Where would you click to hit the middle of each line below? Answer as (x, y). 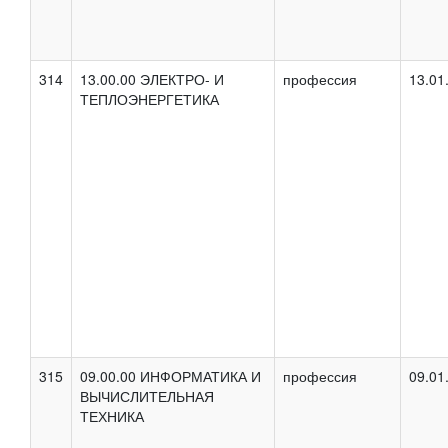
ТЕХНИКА (112, 415)
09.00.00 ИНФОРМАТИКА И (170, 375)
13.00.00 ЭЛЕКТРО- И (152, 78)
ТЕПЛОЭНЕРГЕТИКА (149, 98)
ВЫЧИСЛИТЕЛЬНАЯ (147, 395)
